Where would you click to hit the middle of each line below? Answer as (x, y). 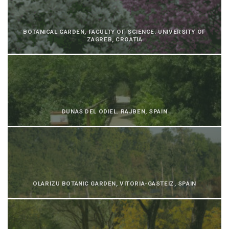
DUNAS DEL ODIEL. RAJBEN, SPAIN (114, 112)
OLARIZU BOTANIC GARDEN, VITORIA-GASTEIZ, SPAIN (114, 184)
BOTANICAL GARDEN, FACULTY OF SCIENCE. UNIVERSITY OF (114, 32)
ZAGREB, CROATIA (114, 40)
